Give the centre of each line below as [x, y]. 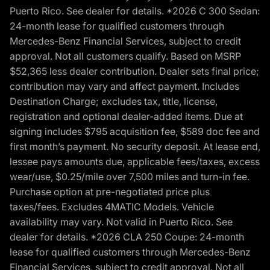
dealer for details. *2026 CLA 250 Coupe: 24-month [127, 237]
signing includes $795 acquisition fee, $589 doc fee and [135, 131]
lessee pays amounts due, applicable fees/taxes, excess [135, 161]
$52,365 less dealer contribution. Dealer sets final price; [134, 71]
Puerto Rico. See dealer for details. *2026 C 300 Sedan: [135, 11]
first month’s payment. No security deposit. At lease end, [135, 146]
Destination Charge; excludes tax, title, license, [114, 101]
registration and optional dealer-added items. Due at [126, 116]
